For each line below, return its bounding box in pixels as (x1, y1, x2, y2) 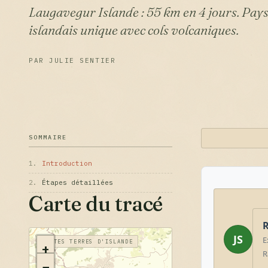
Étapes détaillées (42, 178, 113, 187)
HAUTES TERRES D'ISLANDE (42, 238, 133, 245)
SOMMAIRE (29, 133, 67, 141)
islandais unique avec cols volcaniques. (29, 22, 239, 38)
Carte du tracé (29, 191, 163, 217)
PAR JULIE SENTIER (29, 56, 116, 65)
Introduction (42, 159, 92, 167)
